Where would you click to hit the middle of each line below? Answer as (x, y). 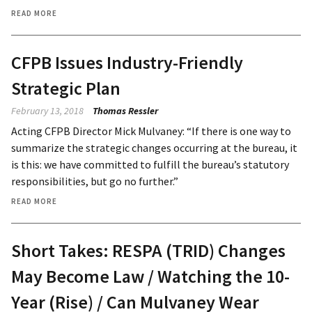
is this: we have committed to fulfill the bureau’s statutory (150, 164)
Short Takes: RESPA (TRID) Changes (148, 250)
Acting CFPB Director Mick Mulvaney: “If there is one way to (151, 131)
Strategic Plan (66, 88)
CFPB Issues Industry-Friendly (127, 62)
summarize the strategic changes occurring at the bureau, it (154, 147)
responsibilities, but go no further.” (95, 181)
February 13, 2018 (47, 110)
